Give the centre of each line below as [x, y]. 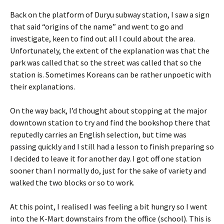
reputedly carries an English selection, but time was [98, 134]
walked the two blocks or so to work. [72, 182]
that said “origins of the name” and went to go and [96, 26]
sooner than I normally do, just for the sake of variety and [108, 170]
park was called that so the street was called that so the [106, 62]
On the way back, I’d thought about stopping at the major [108, 110]
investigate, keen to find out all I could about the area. [102, 38]
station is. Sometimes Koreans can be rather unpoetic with [110, 74]
